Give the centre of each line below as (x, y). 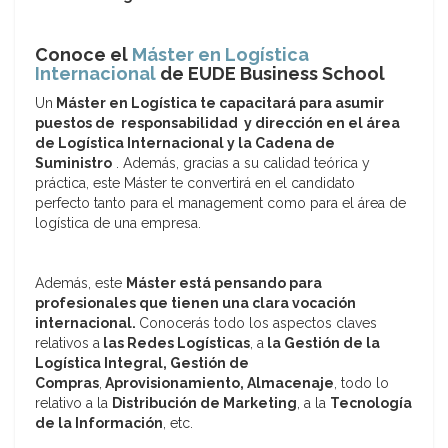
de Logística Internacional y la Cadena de (185, 143)
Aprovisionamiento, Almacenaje (218, 383)
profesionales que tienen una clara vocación (195, 303)
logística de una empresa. (118, 223)
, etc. (178, 423)
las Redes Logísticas (175, 343)
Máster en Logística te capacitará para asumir (218, 103)
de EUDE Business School (270, 74)
